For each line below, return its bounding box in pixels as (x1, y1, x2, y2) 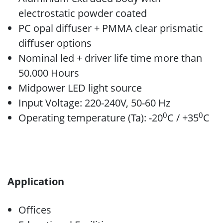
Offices (18, 203, 51, 217)
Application (7, 175, 64, 188)
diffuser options (18, 36, 92, 50)
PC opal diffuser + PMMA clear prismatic (18, 21, 203, 35)
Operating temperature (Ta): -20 (18, 111, 163, 124)
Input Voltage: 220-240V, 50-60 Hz (18, 96, 170, 110)
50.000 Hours (18, 66, 79, 80)
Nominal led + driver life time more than (18, 51, 202, 65)
